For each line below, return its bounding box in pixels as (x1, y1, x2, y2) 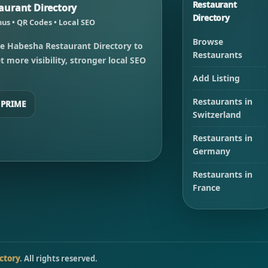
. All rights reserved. (20, 253, 98, 264)
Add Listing (192, 72, 240, 84)
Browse (192, 36, 223, 48)
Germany (192, 145, 230, 157)
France (192, 182, 220, 194)
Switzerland (192, 109, 241, 121)
